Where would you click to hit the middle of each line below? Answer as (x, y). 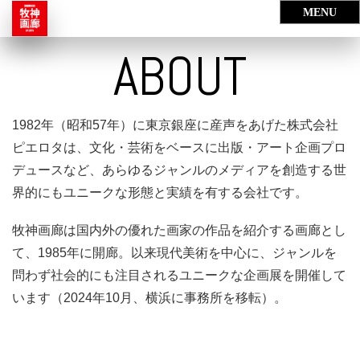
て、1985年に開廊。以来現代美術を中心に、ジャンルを (174, 253)
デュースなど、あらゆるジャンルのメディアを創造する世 (179, 170)
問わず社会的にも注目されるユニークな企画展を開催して (179, 276)
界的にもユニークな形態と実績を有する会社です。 (160, 192)
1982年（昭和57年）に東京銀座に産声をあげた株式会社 (175, 125)
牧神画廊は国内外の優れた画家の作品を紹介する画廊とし (179, 231)
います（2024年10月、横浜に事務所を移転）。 (149, 298)
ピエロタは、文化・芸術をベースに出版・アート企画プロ (179, 147)
